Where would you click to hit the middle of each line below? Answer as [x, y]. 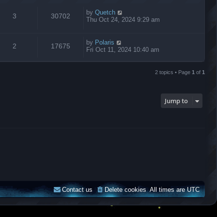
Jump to [176, 101]
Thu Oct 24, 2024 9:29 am [123, 20]
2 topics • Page [173, 72]
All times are [168, 189]
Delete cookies [125, 189]
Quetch [105, 12]
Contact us [77, 189]
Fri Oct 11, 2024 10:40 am [123, 50]
